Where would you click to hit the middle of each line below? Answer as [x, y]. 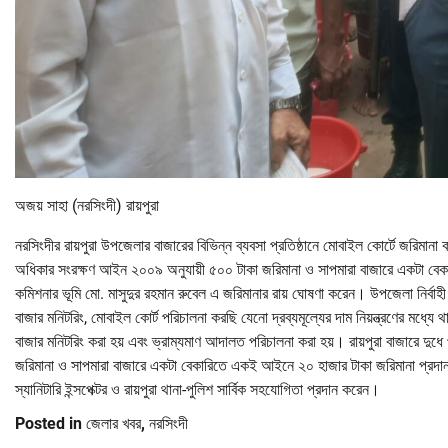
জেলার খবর [113, 424]
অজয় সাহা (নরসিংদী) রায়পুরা [87, 206]
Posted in [50, 424]
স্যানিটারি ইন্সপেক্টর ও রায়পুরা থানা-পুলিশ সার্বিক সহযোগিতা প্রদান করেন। [197, 390]
